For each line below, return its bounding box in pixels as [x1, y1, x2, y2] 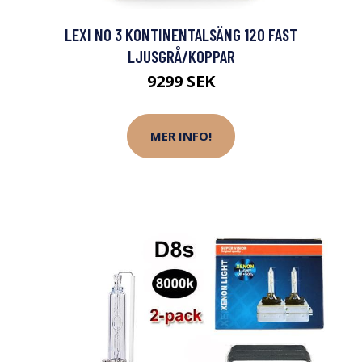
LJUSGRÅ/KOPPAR [127, 45, 235, 66]
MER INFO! [150, 128, 212, 145]
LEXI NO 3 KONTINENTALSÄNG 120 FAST [65, 23, 297, 44]
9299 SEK [147, 69, 215, 92]
